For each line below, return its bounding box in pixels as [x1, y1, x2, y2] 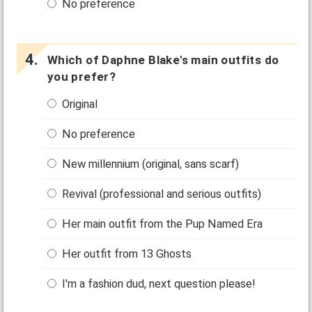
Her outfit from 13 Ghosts [59, 247, 192, 261]
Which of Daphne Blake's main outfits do [47, 53, 279, 68]
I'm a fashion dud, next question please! [59, 277, 256, 291]
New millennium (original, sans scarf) [59, 157, 240, 171]
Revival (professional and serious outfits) [59, 187, 262, 201]
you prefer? [47, 70, 116, 84]
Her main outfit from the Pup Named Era [59, 217, 263, 231]
